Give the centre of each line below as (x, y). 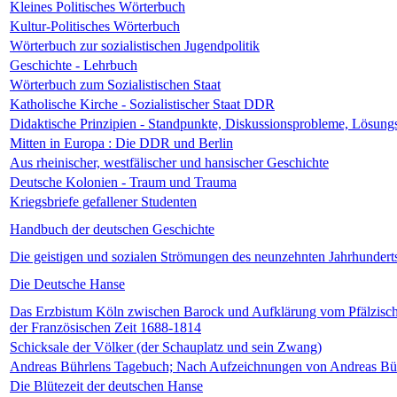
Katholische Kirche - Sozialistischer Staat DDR (142, 104)
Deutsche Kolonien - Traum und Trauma (123, 182)
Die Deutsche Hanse (67, 284)
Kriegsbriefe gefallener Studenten (103, 201)
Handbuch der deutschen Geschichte (112, 229)
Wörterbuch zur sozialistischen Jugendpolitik (135, 45)
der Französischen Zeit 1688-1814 (105, 327)
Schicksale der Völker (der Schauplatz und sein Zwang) (166, 346)
